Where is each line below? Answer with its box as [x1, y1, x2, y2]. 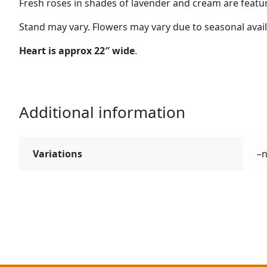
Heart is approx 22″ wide [19, 44, 135, 58]
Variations [32, 147, 82, 160]
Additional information [19, 101, 186, 123]
